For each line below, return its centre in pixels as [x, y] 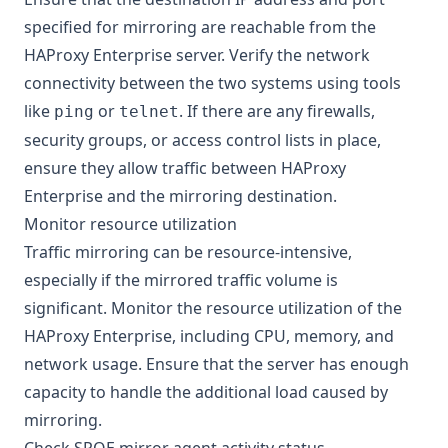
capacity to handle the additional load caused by [206, 392]
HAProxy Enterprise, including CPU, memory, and [209, 336]
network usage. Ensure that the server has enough [216, 364]
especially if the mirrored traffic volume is [181, 280]
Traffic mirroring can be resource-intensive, [188, 252]
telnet [149, 112]
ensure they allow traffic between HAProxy [185, 168]
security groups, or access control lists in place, [202, 140]
